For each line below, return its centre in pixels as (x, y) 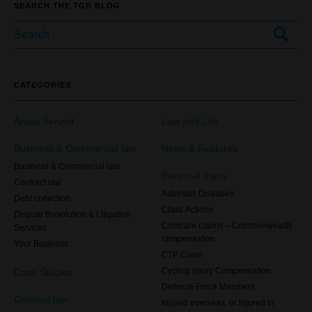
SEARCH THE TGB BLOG (67, 6)
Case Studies (43, 272)
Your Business (41, 244)
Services (30, 228)
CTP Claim (182, 255)
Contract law (38, 182)
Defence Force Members (208, 287)
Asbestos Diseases (198, 194)
